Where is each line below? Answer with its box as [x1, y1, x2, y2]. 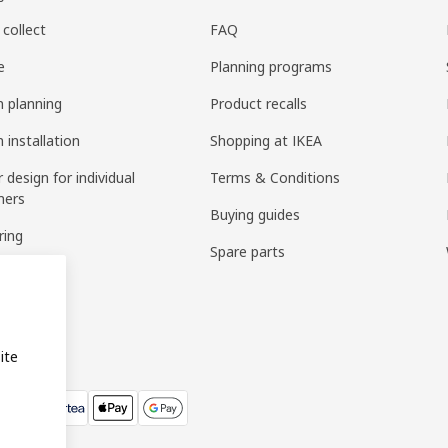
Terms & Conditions [210, 168, 341, 188]
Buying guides [210, 205, 301, 225]
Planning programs [210, 57, 333, 77]
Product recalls [210, 94, 308, 114]
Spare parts [210, 242, 286, 262]
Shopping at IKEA [210, 131, 323, 151]
